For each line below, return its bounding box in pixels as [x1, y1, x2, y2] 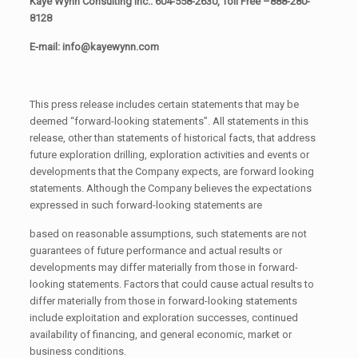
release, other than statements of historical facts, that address [29, 131, 316, 144]
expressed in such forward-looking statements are [29, 198, 262, 211]
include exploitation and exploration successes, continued [29, 311, 298, 324]
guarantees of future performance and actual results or [29, 244, 282, 257]
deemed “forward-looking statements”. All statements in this [29, 114, 308, 127]
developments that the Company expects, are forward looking [29, 165, 314, 177]
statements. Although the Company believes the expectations [29, 181, 312, 194]
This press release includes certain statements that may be [29, 97, 299, 110]
